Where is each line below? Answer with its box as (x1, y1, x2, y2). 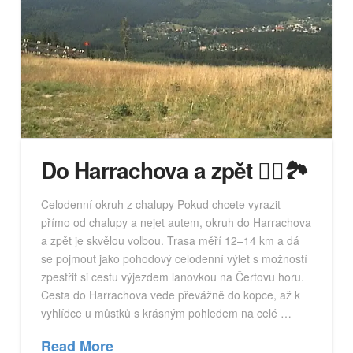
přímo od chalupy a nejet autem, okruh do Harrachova (40, 214, 311, 230)
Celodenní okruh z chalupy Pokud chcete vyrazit (40, 195, 281, 212)
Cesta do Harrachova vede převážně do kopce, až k (40, 286, 300, 303)
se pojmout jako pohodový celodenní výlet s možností (40, 250, 307, 266)
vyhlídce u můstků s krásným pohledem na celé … (40, 304, 292, 321)
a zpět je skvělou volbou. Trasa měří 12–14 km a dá (40, 232, 299, 248)
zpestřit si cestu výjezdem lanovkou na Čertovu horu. (40, 268, 304, 284)
